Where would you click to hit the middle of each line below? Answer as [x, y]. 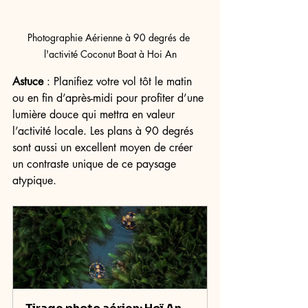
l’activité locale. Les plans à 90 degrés [104, 131]
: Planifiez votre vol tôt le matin [119, 81]
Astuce [28, 81]
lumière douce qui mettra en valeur [95, 114]
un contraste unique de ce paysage [96, 164]
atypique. [34, 180]
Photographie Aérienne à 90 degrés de [110, 37]
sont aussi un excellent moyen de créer [104, 147]
